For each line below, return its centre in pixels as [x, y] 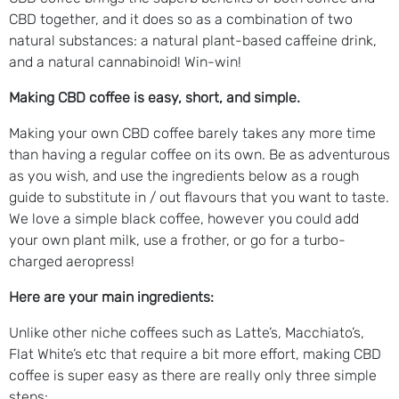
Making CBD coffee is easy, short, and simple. [156, 97]
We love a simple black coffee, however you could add [184, 218]
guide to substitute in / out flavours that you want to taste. [199, 197]
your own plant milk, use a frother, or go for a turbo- [177, 240]
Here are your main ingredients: [111, 297]
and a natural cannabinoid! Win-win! [127, 61]
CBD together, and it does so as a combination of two [181, 19]
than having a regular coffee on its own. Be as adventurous [199, 154]
